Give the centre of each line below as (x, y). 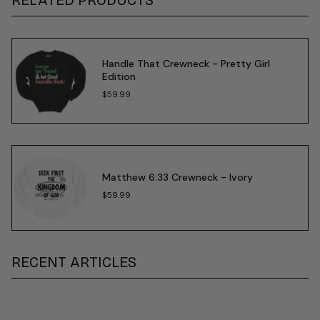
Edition (119, 76)
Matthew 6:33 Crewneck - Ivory (177, 177)
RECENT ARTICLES (74, 262)
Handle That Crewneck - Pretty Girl (186, 63)
